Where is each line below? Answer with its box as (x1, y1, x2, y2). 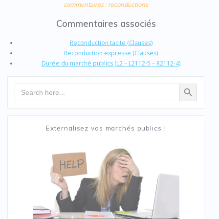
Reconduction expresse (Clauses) (64, 49, 158, 58)
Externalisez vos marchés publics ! (45, 124, 166, 132)
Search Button (179, 79, 197, 87)
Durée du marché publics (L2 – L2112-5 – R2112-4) (42, 59, 180, 68)
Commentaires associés (56, 18, 156, 30)
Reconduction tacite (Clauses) (69, 39, 153, 47)
